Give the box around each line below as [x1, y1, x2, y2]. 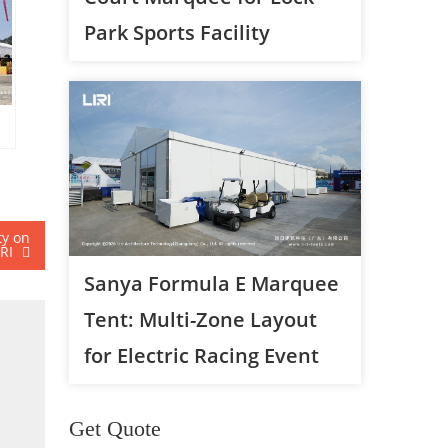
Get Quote [68, 416, 161, 442]
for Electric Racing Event [83, 342, 319, 370]
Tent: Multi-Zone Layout [83, 306, 317, 334]
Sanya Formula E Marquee [83, 270, 339, 298]
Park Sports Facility [83, 18, 270, 46]
